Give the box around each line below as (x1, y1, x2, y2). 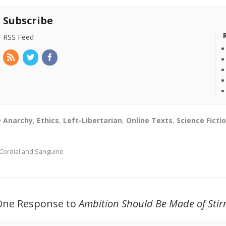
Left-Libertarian (63, 116, 123, 126)
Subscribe (3, 14, 53, 28)
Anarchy (3, 116, 33, 126)
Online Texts (126, 116, 173, 126)
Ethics (37, 116, 60, 126)
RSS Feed (3, 32, 34, 42)
